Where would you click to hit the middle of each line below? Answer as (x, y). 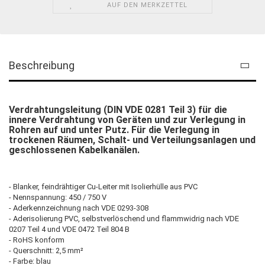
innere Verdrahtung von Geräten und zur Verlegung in (127, 119)
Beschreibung (42, 65)
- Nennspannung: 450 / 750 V (58, 197)
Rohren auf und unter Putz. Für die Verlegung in (114, 130)
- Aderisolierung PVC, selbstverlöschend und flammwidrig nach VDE (124, 218)
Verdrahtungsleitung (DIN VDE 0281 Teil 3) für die (118, 109)
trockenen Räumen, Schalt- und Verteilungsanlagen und (132, 140)
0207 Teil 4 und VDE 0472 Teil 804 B (69, 229)
